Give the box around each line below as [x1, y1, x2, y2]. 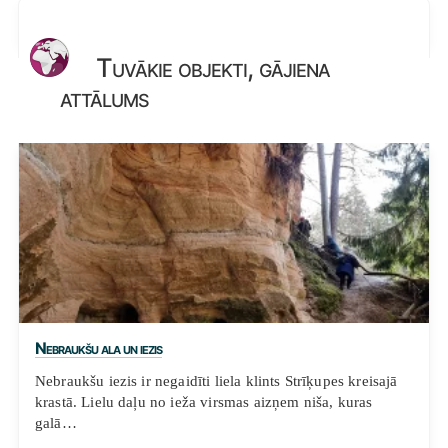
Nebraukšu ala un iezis [34, 338, 162, 359]
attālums [60, 82, 150, 114]
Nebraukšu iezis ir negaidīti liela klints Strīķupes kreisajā [34, 372, 398, 390]
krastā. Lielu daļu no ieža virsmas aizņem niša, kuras [34, 393, 373, 411]
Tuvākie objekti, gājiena [90, 52, 331, 84]
